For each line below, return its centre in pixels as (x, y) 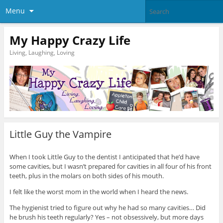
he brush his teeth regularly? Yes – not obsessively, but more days (106, 217)
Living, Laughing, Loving (42, 52)
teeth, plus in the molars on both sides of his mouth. (86, 176)
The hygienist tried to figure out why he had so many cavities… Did (107, 208)
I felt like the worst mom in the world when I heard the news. (99, 192)
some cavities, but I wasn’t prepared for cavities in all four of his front (110, 167)
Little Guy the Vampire (60, 134)
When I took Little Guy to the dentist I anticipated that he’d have (104, 157)
